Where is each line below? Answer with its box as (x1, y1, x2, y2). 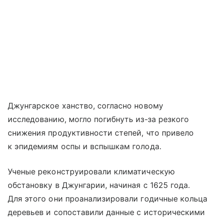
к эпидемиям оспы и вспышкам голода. (8, 141, 161, 151)
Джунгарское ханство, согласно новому (8, 100, 163, 110)
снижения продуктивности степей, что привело (8, 127, 194, 138)
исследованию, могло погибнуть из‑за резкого (8, 114, 189, 124)
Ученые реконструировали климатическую (8, 166, 175, 176)
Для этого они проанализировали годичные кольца (8, 193, 208, 203)
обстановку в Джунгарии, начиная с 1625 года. (8, 180, 190, 190)
